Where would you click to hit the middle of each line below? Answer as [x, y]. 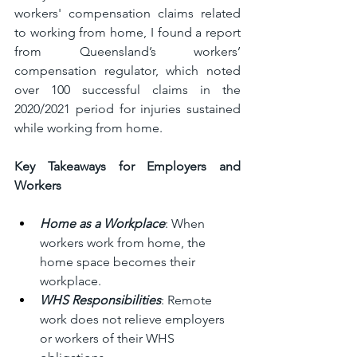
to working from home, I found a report [127, 32]
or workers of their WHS [109, 338]
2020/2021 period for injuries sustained [127, 108]
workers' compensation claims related [127, 13]
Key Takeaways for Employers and [127, 166]
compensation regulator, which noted [127, 70]
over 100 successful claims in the [127, 89]
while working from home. [88, 127]
